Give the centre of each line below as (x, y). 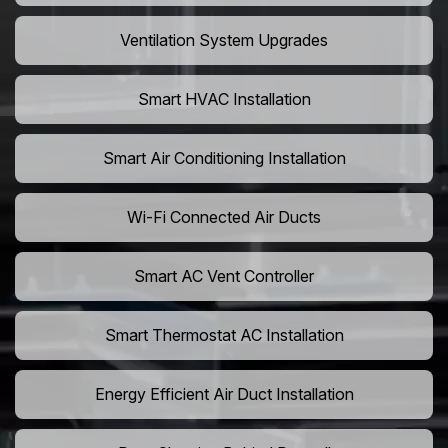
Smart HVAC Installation (224, 99)
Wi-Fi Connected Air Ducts (224, 217)
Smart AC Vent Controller (224, 276)
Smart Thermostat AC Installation (224, 335)
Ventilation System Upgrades (224, 40)
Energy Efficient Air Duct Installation (224, 394)
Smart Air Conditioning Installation (224, 158)
